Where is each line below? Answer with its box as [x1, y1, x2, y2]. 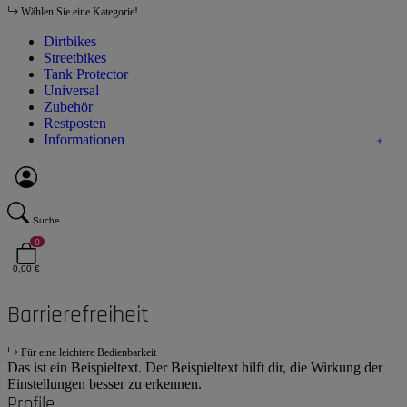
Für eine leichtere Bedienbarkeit [21, 345, 156, 359]
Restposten [44, 114, 106, 131]
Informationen [44, 131, 124, 147]
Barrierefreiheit [7, 299, 149, 330]
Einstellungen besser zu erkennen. [7, 375, 202, 392]
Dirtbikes [44, 33, 96, 49]
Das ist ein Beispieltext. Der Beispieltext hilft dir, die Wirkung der [7, 359, 382, 375]
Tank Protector [44, 65, 128, 82]
